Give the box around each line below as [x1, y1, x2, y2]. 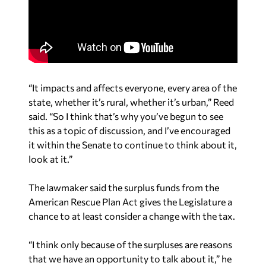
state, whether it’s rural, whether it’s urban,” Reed [28, 96, 234, 108]
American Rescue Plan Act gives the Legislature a [28, 196, 232, 208]
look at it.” [28, 153, 72, 165]
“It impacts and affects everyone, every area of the [28, 82, 237, 94]
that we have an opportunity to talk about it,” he [28, 253, 232, 265]
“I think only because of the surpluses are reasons [28, 239, 232, 251]
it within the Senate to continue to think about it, [28, 139, 237, 151]
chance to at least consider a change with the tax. [28, 210, 235, 222]
